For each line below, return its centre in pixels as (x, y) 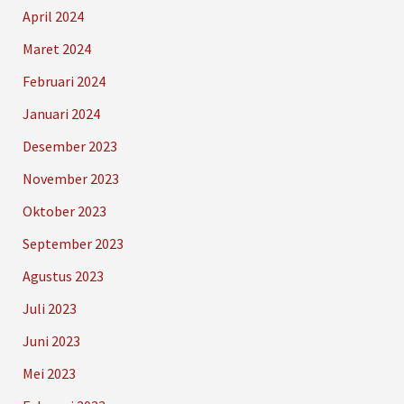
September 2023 (73, 244)
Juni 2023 (51, 341)
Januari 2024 (61, 114)
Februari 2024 (64, 82)
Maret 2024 (56, 49)
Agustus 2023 (63, 276)
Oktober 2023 (64, 211)
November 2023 (70, 179)
